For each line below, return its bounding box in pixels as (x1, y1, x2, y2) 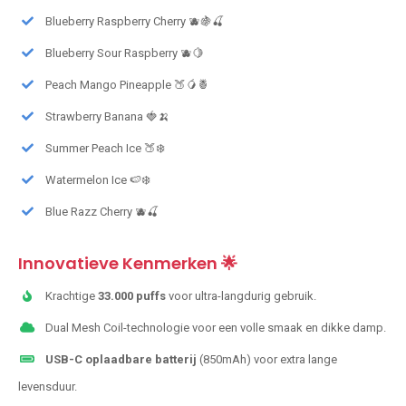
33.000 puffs (98, 289, 166, 304)
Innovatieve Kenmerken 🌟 (18, 252, 237, 275)
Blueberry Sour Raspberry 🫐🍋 (45, 46, 204, 61)
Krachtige (45, 289, 98, 304)
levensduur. (18, 380, 77, 394)
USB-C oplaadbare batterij (45, 353, 197, 367)
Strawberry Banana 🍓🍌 (45, 110, 169, 124)
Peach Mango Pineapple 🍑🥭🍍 (45, 78, 209, 92)
